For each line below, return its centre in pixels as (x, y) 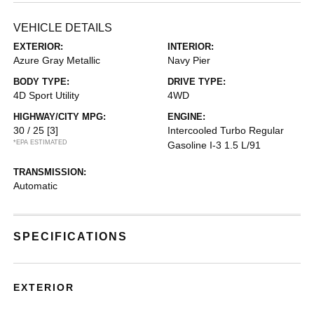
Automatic (36, 185)
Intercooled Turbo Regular (226, 130)
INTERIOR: (191, 46)
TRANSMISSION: (50, 172)
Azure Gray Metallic (57, 60)
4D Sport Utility (47, 95)
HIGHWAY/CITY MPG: (60, 116)
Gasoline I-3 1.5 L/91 (214, 145)
